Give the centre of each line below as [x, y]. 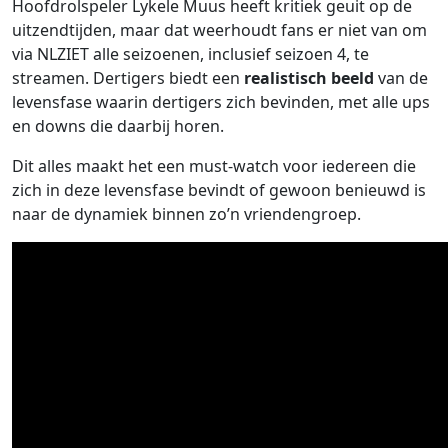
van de [401, 78]
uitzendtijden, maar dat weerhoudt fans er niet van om [219, 30]
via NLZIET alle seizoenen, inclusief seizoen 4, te [190, 54]
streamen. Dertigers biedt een [128, 78]
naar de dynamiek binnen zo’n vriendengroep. [186, 214]
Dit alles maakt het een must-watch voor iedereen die [214, 166]
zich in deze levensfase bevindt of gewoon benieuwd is [219, 190]
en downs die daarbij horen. [118, 126]
